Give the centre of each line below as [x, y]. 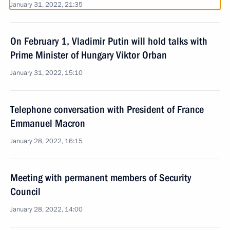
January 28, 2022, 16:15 [46, 141]
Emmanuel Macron [48, 123]
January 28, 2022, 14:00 [46, 209]
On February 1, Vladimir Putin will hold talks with [109, 41]
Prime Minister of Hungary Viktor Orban [89, 55]
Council [25, 191]
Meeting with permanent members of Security [101, 178]
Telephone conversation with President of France [107, 109]
